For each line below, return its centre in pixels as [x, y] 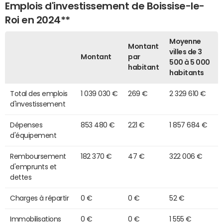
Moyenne [185, 41]
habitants [187, 72]
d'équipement [33, 135]
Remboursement [38, 156]
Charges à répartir [40, 198]
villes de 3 [186, 52]
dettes [21, 177]
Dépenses [26, 125]
